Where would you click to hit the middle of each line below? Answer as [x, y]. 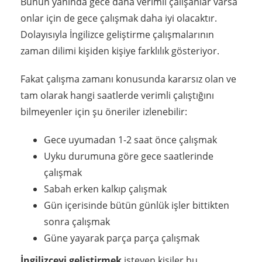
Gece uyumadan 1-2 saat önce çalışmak [130, 139]
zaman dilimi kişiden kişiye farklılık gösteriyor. [120, 51]
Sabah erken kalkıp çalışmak [105, 189]
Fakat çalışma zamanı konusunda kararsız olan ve [128, 79]
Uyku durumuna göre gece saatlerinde [129, 156]
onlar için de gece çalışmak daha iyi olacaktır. [119, 18]
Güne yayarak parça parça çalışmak [122, 238]
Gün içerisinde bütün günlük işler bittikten [137, 205]
